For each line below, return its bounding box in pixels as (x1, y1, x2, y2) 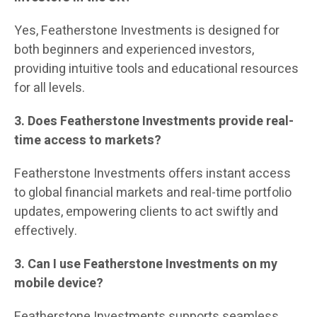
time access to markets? (14, 131, 161, 151)
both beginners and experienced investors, (14, 40, 254, 60)
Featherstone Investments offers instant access (14, 164, 291, 184)
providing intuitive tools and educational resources (14, 59, 299, 79)
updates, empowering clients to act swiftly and (14, 202, 278, 222)
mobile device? (14, 274, 103, 294)
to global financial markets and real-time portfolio (14, 183, 292, 203)
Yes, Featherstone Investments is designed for (14, 21, 279, 41)
